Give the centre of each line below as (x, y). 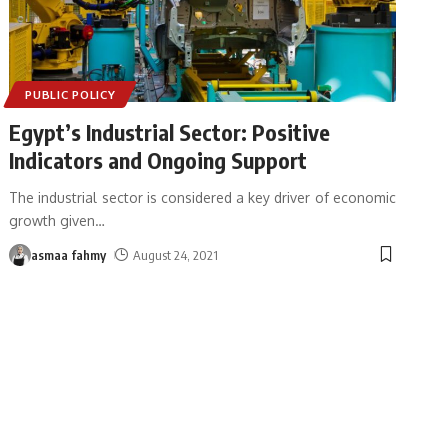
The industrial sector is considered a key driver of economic (202, 197)
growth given (52, 220)
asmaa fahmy (69, 254)
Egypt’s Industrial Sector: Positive (170, 131)
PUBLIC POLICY (70, 94)
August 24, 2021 (176, 254)
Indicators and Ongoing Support (158, 159)
